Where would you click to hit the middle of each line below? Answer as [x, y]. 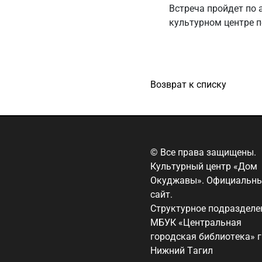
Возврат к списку [188, 85]
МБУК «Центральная [196, 223]
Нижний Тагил [182, 251]
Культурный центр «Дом [204, 167]
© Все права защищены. [203, 153]
